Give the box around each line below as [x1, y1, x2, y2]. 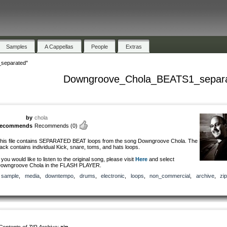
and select [147, 156, 174, 162]
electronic [101, 172, 125, 179]
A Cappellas [45, 43, 74, 50]
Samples [6, 43, 27, 50]
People [91, 43, 108, 50]
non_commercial [149, 172, 190, 179]
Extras [125, 43, 142, 50]
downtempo [45, 172, 73, 179]
